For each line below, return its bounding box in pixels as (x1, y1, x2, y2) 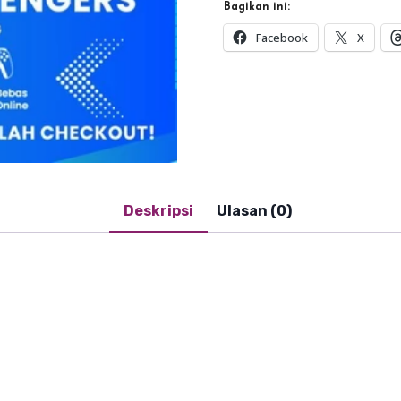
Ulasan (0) (217, 202, 292, 220)
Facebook (255, 30, 308, 46)
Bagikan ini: (223, 2, 290, 13)
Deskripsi (124, 202, 193, 220)
